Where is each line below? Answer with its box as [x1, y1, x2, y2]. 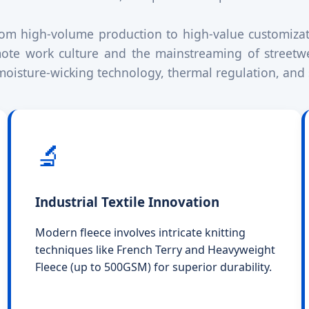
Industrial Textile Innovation [34, 192, 219, 210]
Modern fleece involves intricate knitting [34, 225, 246, 241]
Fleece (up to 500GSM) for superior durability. [34, 259, 272, 275]
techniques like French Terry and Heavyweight [34, 242, 275, 258]
